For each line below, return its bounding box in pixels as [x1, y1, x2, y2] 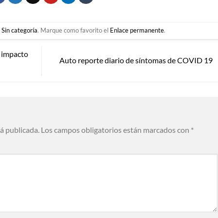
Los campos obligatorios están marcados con [41, 125, 191, 134]
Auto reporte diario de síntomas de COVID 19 [59, 55, 214, 65]
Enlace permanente [109, 26, 164, 35]
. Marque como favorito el [37, 26, 110, 35]
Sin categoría [1, 26, 37, 35]
